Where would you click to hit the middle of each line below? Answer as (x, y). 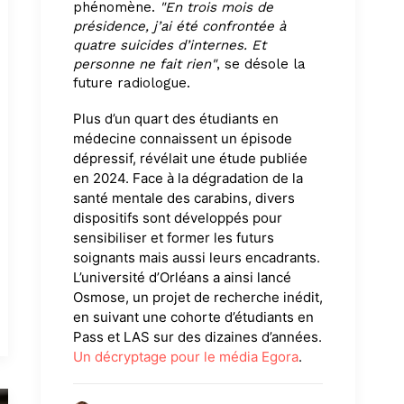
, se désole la (261, 64)
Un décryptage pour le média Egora (186, 357)
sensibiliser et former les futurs (174, 238)
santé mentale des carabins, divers (184, 198)
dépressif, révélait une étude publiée (190, 158)
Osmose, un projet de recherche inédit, (198, 297)
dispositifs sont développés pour (178, 218)
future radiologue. (132, 83)
